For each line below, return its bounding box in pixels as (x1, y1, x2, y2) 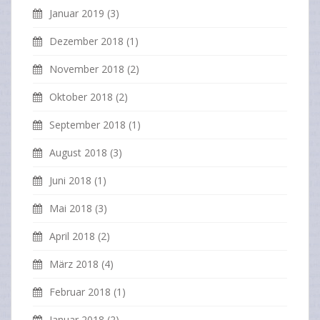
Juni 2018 (49, 174, 91, 188)
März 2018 (49, 257, 99, 271)
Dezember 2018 (49, 34, 124, 49)
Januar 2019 (49, 6, 104, 21)
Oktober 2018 (49, 90, 113, 104)
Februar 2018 (49, 285, 111, 299)
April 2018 (49, 229, 95, 244)
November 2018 (49, 62, 124, 76)
